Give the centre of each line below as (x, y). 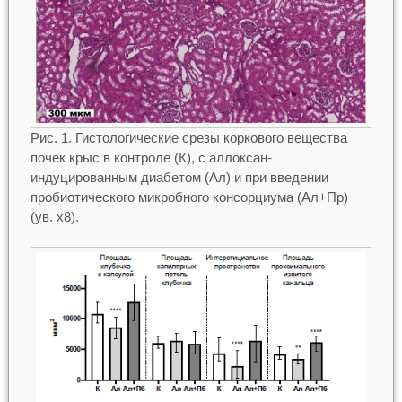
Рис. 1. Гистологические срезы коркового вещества (188, 137)
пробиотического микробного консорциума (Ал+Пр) (189, 197)
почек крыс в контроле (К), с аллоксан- (151, 157)
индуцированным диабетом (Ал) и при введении (179, 177)
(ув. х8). (54, 216)
